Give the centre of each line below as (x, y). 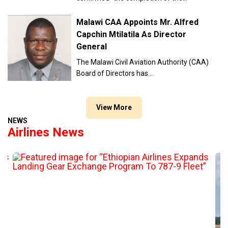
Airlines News (46, 133)
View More (114, 108)
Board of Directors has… (115, 74)
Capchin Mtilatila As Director (132, 35)
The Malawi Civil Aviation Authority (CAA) (143, 62)
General (92, 47)
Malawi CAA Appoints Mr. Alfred (138, 22)
